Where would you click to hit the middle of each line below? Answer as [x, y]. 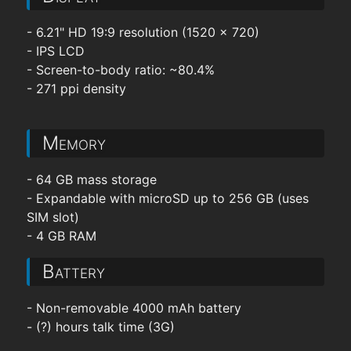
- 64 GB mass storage [91, 179]
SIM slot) [52, 217]
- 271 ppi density [76, 89]
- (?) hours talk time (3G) [100, 327]
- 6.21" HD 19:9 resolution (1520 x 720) [143, 32]
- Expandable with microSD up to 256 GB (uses [167, 198]
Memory [74, 143]
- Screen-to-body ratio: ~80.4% [120, 70]
